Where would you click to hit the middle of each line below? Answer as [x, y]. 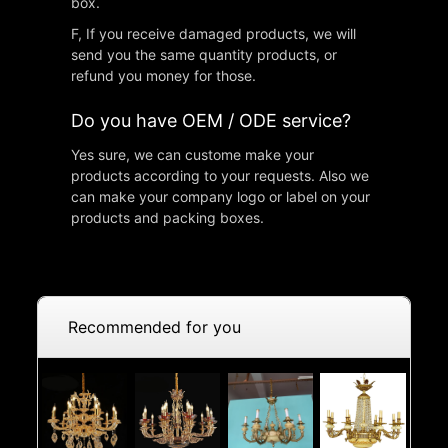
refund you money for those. [164, 75]
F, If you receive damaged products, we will [214, 33]
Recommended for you [155, 327]
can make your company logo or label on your [221, 196]
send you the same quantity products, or [204, 54]
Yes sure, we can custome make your [193, 154]
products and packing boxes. [168, 217]
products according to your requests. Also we [220, 175]
